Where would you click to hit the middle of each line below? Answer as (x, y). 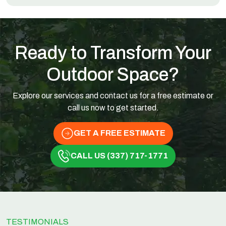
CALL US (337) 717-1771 (119, 156)
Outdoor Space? (113, 74)
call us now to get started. (113, 107)
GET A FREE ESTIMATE (119, 133)
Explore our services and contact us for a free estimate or (113, 95)
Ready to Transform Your (113, 53)
